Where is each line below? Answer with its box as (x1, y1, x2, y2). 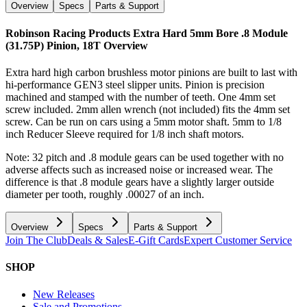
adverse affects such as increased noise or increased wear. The (5, 164, 273, 176)
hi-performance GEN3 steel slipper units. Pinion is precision (5, 79, 265, 91)
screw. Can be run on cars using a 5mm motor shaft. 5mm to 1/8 (5, 116, 282, 128)
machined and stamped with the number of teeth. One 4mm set (5, 91, 275, 103)
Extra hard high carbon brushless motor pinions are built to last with (5, 66, 297, 79)
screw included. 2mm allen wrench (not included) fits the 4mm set (5, 103, 290, 116)
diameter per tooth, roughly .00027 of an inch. (5, 188, 204, 201)
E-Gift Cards (128, 234, 184, 247)
